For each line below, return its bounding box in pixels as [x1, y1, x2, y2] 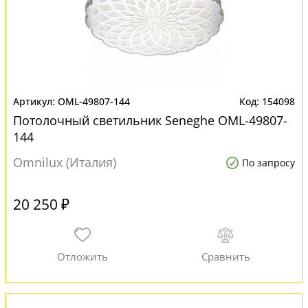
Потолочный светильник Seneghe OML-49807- [13, 112, 287, 129]
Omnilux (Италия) [13, 154, 116, 170]
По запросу [242, 156, 295, 169]
